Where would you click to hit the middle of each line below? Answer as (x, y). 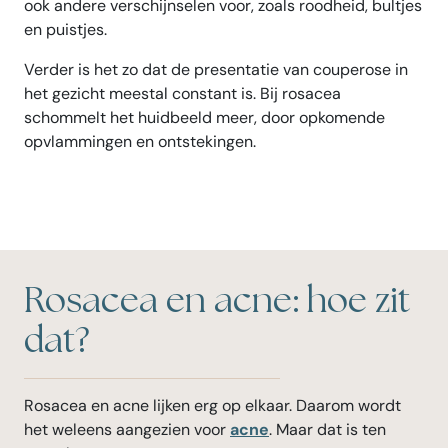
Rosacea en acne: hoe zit (217, 301)
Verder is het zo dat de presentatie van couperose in (216, 69)
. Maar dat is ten (327, 429)
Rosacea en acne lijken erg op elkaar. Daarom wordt (212, 405)
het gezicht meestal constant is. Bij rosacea (182, 93)
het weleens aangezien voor (127, 429)
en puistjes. (65, 29)
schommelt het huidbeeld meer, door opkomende (204, 117)
